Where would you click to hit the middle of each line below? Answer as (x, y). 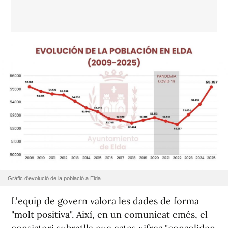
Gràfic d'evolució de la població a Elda (54, 178)
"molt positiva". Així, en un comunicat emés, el (109, 215)
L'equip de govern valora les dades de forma (105, 201)
